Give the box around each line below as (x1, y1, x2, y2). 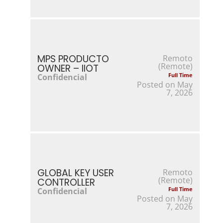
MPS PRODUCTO (37, 52, 109, 66)
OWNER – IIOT (37, 61, 99, 75)
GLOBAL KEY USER (37, 166, 114, 180)
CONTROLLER (37, 175, 95, 189)
